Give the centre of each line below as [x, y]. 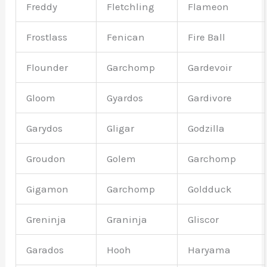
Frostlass [47, 37]
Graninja [127, 220]
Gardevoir [210, 68]
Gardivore [210, 98]
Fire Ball [207, 37]
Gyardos [125, 98]
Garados [45, 250]
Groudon [46, 159]
